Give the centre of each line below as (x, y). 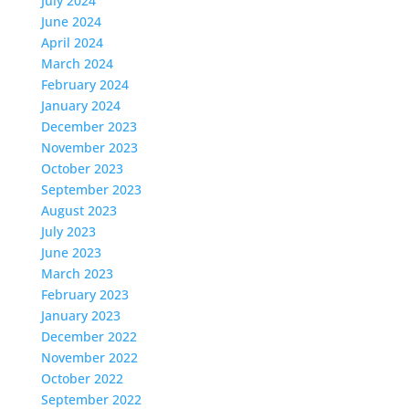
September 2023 (91, 189)
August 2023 (79, 210)
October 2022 (82, 378)
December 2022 (89, 336)
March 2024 (77, 63)
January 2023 (80, 315)
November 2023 (89, 147)
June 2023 (71, 252)
